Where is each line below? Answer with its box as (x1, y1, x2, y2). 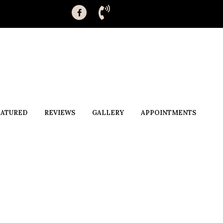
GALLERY (92, 109, 124, 117)
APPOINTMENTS (140, 109, 196, 117)
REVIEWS (44, 109, 75, 117)
